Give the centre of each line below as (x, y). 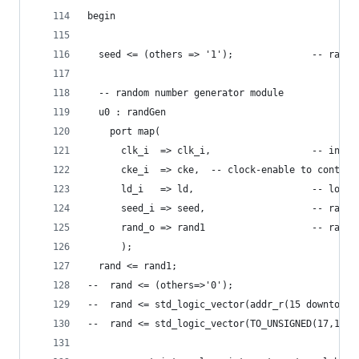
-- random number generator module (186, 93)
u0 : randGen (127, 112)
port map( (124, 131)
